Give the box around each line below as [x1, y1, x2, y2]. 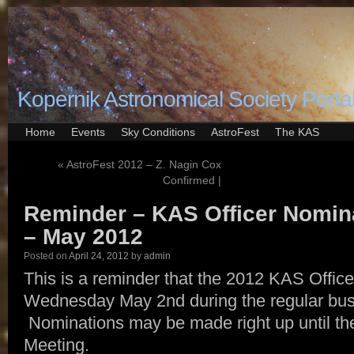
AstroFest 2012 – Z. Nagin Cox [64, 158, 221, 171]
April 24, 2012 [69, 250, 129, 262]
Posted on [24, 250, 67, 262]
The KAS [275, 126, 319, 138]
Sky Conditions [121, 126, 195, 138]
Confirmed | [163, 174, 221, 186]
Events [71, 126, 105, 138]
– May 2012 [24, 224, 143, 249]
